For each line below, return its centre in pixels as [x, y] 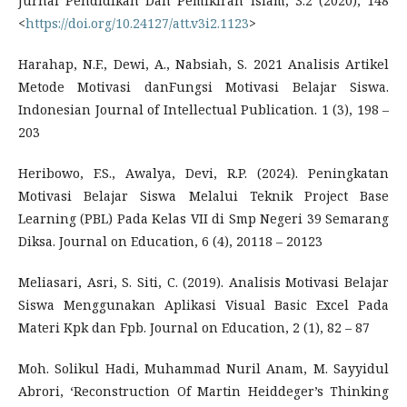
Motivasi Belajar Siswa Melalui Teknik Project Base [203, 195]
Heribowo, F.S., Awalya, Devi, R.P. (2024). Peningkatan [203, 173]
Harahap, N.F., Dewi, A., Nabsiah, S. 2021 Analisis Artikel [203, 64]
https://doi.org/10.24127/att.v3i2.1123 [137, 23]
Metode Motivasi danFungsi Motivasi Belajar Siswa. [203, 86]
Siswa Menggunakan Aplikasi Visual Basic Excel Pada [203, 304]
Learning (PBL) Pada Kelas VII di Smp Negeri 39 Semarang [203, 218]
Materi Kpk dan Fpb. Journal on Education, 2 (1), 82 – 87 [194, 327]
